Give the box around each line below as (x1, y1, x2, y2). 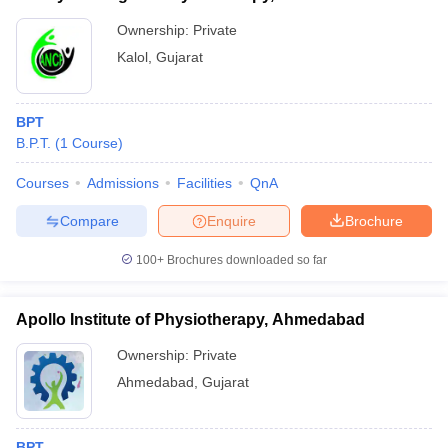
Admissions (87, 175, 159, 191)
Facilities (177, 175, 232, 191)
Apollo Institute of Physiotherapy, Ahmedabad (16, 311, 365, 328)
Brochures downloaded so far (164, 253, 327, 267)
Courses (16, 175, 69, 191)
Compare (59, 212, 119, 229)
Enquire (207, 212, 256, 229)
